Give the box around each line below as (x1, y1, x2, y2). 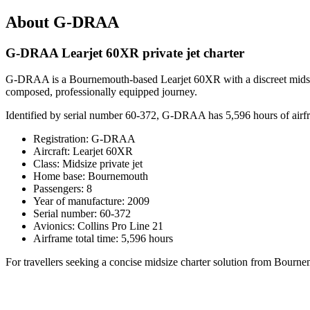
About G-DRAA (6, 12, 119, 31)
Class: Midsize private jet (33, 158, 143, 170)
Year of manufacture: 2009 (33, 195, 149, 208)
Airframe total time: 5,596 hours (33, 232, 173, 245)
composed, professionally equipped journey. (6, 86, 197, 98)
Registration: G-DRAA (33, 133, 136, 145)
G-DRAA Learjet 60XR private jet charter (6, 45, 244, 60)
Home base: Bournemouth (33, 170, 148, 183)
